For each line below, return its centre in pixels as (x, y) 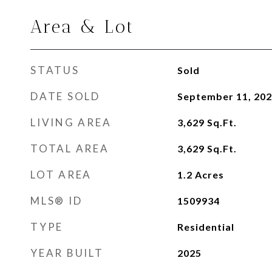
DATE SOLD (65, 96)
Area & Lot (83, 27)
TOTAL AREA (70, 148)
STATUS (55, 70)
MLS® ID (56, 201)
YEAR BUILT (67, 253)
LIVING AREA (71, 122)
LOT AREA (61, 175)
